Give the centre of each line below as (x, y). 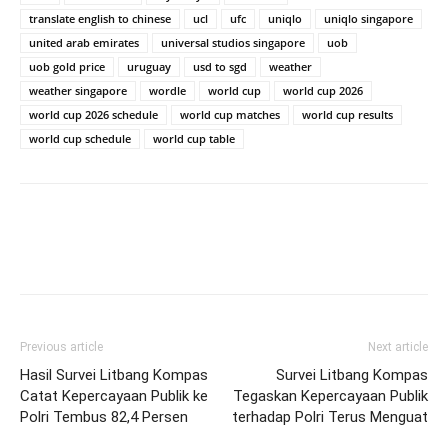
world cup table (194, 139)
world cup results (347, 115)
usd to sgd (220, 67)
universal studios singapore (233, 43)
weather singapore (78, 91)
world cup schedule (80, 139)
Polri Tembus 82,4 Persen (104, 417)
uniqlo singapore (368, 19)
